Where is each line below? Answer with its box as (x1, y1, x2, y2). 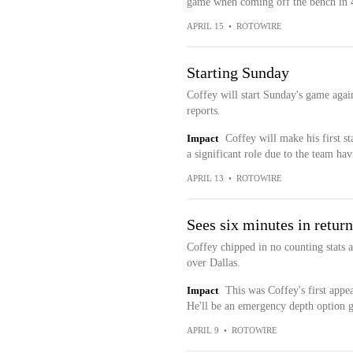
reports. (186, 105, 221, 117)
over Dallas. (186, 257, 240, 269)
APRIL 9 (186, 325, 219, 335)
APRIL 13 (186, 173, 224, 183)
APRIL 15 (186, 21, 224, 31)
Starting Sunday (186, 64, 289, 81)
